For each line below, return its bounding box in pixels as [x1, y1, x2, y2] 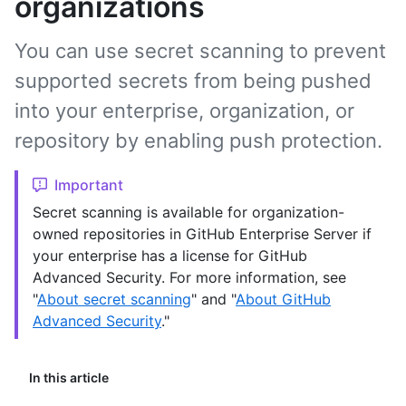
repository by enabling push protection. [14, 129, 382, 152]
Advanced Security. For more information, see [33, 268, 346, 286]
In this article [29, 370, 109, 385]
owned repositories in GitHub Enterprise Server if [33, 225, 372, 243]
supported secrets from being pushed [14, 69, 372, 92]
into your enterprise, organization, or [14, 99, 354, 122]
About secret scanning [37, 290, 191, 308]
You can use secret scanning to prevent [14, 39, 386, 63]
